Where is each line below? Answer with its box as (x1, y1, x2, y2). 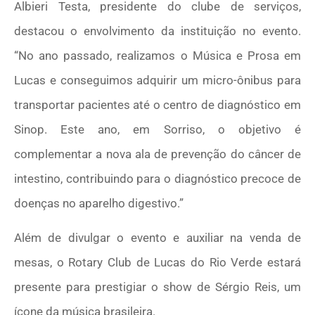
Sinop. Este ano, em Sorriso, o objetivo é (14, 122, 301, 136)
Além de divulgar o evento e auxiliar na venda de (14, 231, 301, 245)
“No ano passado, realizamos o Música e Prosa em (14, 48, 301, 63)
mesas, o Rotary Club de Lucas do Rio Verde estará (14, 255, 301, 270)
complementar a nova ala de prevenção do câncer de (14, 146, 301, 161)
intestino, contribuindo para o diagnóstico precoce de (14, 171, 301, 186)
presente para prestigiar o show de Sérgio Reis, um (14, 280, 301, 295)
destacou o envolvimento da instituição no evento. (14, 23, 301, 38)
